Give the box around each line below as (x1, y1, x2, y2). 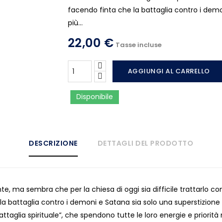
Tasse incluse (115, 40, 162, 50)
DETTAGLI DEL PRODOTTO (97, 138, 193, 148)
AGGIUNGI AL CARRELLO (127, 66, 210, 76)
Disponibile (76, 92, 113, 102)
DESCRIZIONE (29, 138, 78, 148)
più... (67, 18, 83, 28)
